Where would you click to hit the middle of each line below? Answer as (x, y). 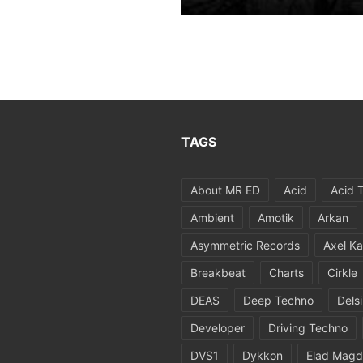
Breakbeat (218, 273)
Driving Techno (308, 328)
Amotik (276, 218)
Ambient (212, 218)
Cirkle (342, 273)
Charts (286, 273)
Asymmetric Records (245, 245)
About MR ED (225, 190)
